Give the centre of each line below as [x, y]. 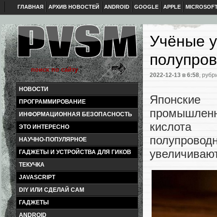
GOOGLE [146, 7]
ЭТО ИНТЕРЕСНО [44, 127]
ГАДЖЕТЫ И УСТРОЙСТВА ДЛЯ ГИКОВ [75, 152]
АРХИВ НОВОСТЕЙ [74, 7]
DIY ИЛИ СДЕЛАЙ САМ [52, 190]
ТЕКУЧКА [32, 165]
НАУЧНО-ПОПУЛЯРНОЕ [53, 139]
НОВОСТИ [34, 89]
